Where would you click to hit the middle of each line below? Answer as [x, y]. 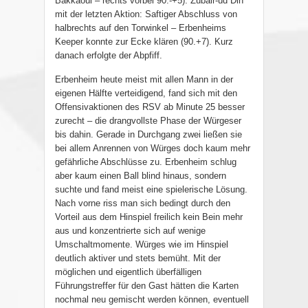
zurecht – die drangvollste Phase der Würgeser [148, 121]
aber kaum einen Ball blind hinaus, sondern [141, 176]
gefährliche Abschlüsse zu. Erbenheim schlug [146, 162]
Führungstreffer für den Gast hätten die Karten [147, 286]
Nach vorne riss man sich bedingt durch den [143, 203]
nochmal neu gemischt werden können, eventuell [152, 300]
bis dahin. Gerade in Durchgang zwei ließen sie [148, 135]
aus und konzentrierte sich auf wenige [130, 231]
